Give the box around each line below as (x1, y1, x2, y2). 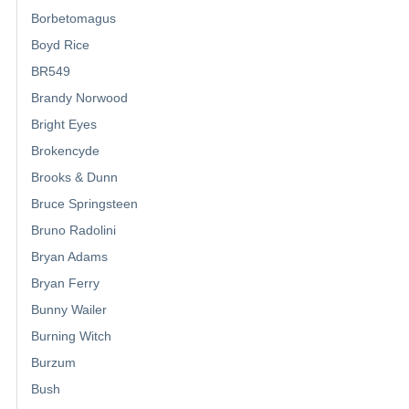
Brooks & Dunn (31, 170, 118, 185)
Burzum (31, 355, 76, 371)
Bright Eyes (31, 117, 97, 132)
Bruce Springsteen (31, 196, 138, 212)
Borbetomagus (31, 11, 116, 26)
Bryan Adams (31, 249, 108, 265)
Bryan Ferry (31, 276, 100, 291)
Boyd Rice (31, 37, 89, 53)
